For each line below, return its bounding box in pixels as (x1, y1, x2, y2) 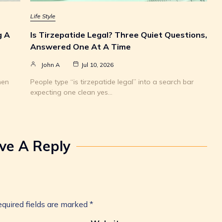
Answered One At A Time (30, 42, 131, 52)
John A (41, 61, 60, 69)
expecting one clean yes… (30, 88, 112, 97)
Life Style (30, 12, 55, 20)
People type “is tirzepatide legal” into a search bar (30, 77, 194, 87)
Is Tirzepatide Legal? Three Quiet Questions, (30, 30, 207, 40)
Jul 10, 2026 (81, 61, 113, 69)
